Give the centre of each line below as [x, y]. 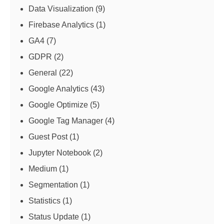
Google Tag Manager [66, 121]
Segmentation [53, 185]
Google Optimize [58, 105]
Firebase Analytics [61, 25]
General [43, 73]
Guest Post [48, 137]
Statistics [44, 201]
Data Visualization [61, 9]
